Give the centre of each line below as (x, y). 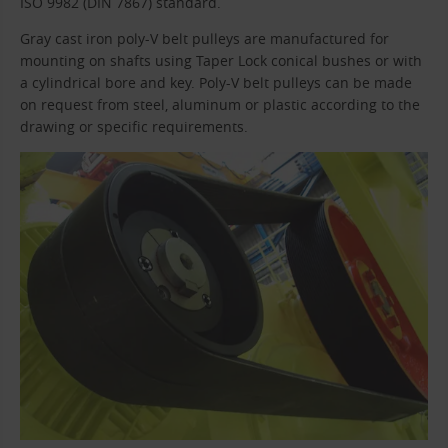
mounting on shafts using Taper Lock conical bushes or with (221, 61)
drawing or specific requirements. (134, 127)
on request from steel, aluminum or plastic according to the (220, 105)
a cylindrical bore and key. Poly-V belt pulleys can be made (216, 83)
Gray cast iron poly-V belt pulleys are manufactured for (204, 39)
